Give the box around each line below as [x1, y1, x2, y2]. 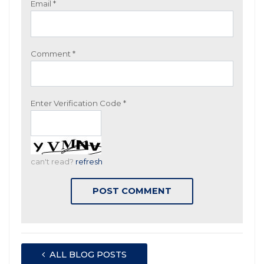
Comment [31, 48, 72, 58]
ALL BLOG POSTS [45, 249, 127, 260]
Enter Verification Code [31, 98, 123, 108]
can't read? [31, 157, 75, 167]
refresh [75, 157, 103, 167]
